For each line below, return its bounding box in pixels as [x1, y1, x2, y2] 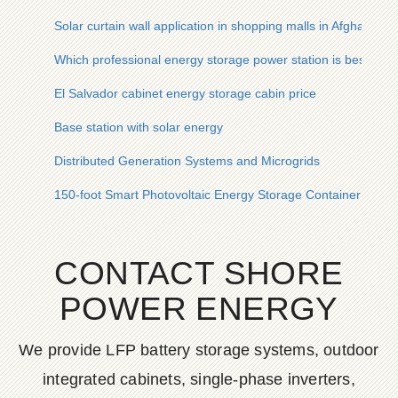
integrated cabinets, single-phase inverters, [43, 370, 355, 388]
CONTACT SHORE [54, 255, 344, 291]
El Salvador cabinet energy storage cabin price [54, 86, 316, 100]
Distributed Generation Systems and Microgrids [54, 154, 320, 168]
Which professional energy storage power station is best [54, 52, 369, 67]
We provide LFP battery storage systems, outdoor [19, 341, 379, 359]
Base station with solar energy [54, 120, 223, 134]
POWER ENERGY [60, 291, 338, 327]
